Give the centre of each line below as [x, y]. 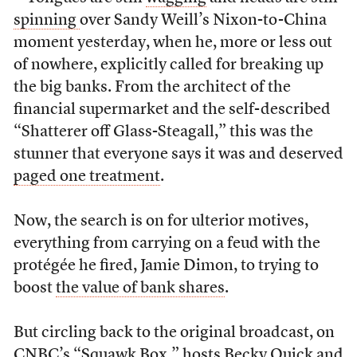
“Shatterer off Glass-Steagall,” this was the [163, 132]
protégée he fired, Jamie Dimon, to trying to [166, 266]
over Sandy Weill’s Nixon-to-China [203, 21]
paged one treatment [86, 177]
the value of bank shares [140, 288]
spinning [46, 21]
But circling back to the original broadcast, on [174, 333]
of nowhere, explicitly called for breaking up [168, 65]
